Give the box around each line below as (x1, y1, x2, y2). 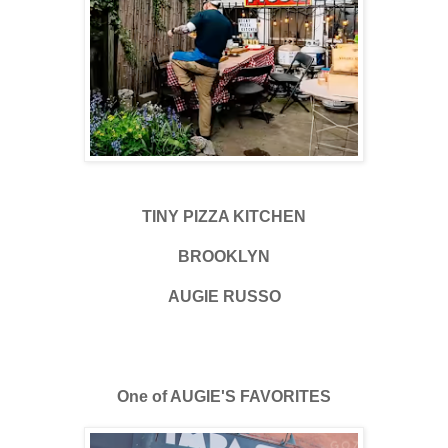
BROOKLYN (178, 247, 270, 265)
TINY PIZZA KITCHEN (142, 207, 306, 225)
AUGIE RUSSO (167, 287, 281, 305)
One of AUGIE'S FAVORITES (117, 387, 331, 405)
